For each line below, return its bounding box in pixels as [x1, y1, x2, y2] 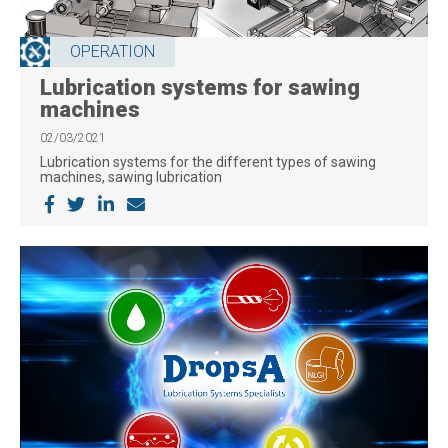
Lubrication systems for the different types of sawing [40, 153, 376, 170]
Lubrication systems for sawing [40, 74, 360, 100]
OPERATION [70, 41, 155, 61]
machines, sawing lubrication [40, 168, 222, 185]
